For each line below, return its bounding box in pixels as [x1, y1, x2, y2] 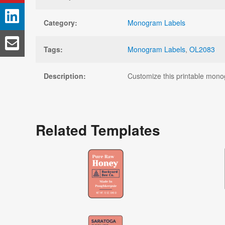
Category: [44, 17, 77, 28]
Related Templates [36, 119, 160, 140]
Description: [44, 70, 86, 81]
